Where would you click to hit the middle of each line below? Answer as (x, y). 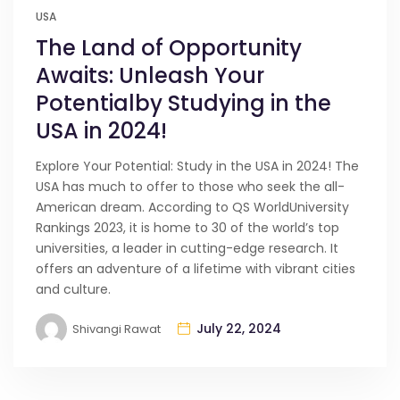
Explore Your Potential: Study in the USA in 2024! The (197, 167)
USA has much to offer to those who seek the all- (190, 187)
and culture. (73, 290)
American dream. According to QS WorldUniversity (192, 208)
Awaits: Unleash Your (150, 76)
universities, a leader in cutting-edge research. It (187, 249)
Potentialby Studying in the (183, 104)
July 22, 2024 (239, 329)
